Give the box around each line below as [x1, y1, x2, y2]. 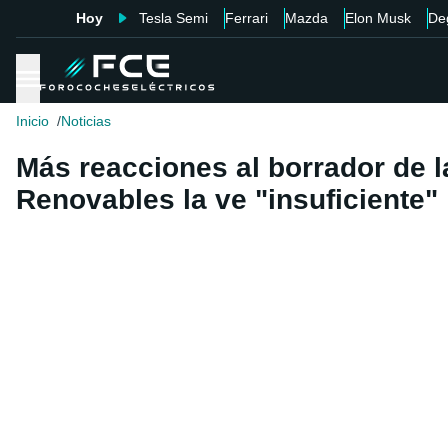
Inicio [16, 113, 49, 130]
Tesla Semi [138, 10, 208, 26]
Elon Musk [344, 10, 411, 26]
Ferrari [224, 10, 268, 26]
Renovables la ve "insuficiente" [16, 184, 438, 216]
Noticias [61, 113, 111, 130]
